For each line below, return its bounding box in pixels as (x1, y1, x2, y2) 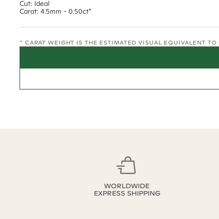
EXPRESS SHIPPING (93, 189, 160, 197)
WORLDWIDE (104, 182, 150, 190)
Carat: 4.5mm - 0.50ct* (20, 7, 91, 16)
